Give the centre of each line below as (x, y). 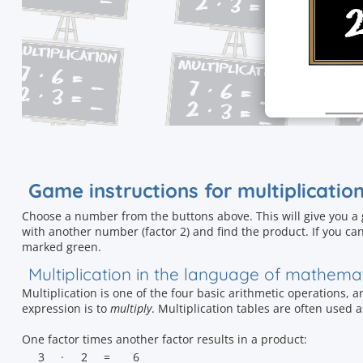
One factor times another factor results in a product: (164, 339)
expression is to (66, 308)
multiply (131, 308)
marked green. (62, 247)
